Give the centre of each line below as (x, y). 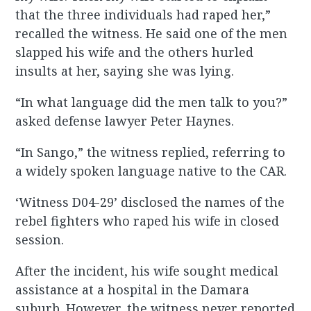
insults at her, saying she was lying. (125, 71)
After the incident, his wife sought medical (147, 271)
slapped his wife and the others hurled (135, 52)
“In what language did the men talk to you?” (152, 102)
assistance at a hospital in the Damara (133, 290)
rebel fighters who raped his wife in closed (148, 221)
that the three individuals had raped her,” (143, 15)
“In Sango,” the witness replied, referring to (151, 152)
